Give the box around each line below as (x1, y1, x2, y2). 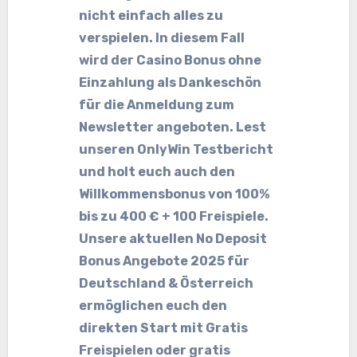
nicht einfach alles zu (79, 8, 224, 23)
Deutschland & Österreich (79, 276, 254, 291)
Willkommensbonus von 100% (79, 186, 270, 202)
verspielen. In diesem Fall (79, 30, 245, 45)
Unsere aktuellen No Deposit (79, 231, 268, 246)
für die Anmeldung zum (79, 97, 235, 112)
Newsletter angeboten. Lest (79, 120, 267, 135)
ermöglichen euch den (79, 298, 228, 313)
